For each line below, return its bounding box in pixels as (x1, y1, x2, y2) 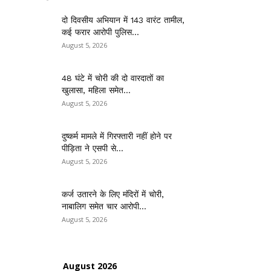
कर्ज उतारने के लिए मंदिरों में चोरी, (62, 189, 164, 199)
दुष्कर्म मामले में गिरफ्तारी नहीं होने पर (62, 131, 172, 141)
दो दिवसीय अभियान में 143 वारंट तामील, (62, 15, 184, 25)
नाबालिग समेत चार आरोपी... (62, 201, 146, 211)
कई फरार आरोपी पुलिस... (62, 27, 139, 37)
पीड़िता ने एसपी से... (62, 143, 123, 153)
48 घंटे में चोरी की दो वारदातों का (62, 73, 164, 83)
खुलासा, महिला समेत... (62, 85, 131, 95)
